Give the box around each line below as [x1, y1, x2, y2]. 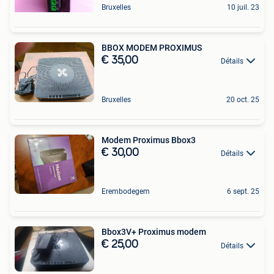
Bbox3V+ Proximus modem [102, 227, 206, 237]
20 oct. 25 [226, 95, 259, 104]
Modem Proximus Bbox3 [102, 135, 196, 145]
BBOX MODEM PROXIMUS [102, 43, 202, 53]
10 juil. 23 [227, 3, 259, 12]
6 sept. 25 [227, 187, 259, 196]
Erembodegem [102, 187, 150, 196]
